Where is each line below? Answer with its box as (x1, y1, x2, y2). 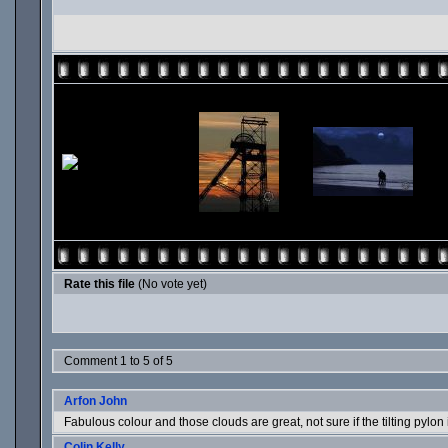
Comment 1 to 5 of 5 (64, 354, 173, 368)
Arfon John (64, 394, 127, 408)
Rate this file (64, 277, 138, 291)
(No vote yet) (138, 277, 207, 291)
